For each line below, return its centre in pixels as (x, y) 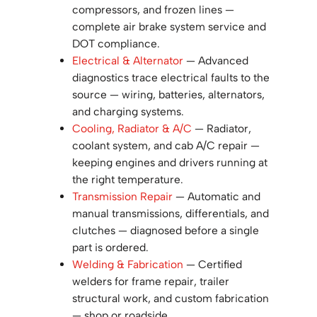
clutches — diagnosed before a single (165, 231)
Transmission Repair (122, 197)
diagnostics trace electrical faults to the (171, 78)
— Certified (212, 265)
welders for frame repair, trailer (150, 282)
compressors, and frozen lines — (153, 10)
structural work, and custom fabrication (170, 299)
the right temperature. (127, 180)
